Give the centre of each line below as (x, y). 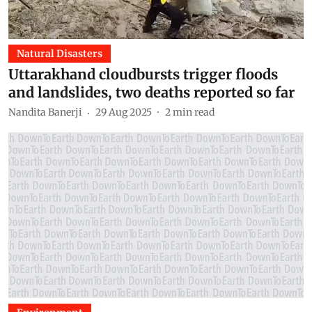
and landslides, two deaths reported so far (151, 92)
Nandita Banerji (45, 112)
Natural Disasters (60, 53)
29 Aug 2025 (124, 112)
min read (194, 112)
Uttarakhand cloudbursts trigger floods (143, 74)
